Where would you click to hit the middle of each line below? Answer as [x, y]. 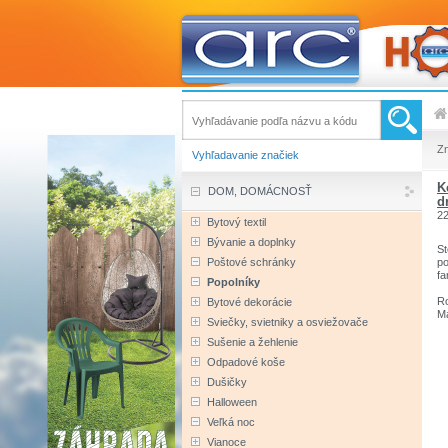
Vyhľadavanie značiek [245, 155]
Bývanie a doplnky [251, 242]
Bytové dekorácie [249, 302]
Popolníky [233, 282]
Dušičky [227, 382]
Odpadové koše [246, 362]
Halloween [232, 402]
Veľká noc [231, 422]
